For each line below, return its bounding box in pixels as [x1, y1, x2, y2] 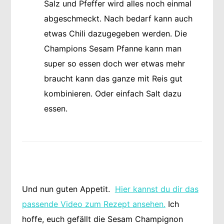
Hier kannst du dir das [114, 183, 198, 194]
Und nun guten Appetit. [21, 183, 115, 194]
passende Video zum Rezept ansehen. [21, 198, 165, 209]
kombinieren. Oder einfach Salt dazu [43, 88, 181, 99]
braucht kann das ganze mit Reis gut [43, 73, 182, 84]
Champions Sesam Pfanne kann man [43, 43, 181, 54]
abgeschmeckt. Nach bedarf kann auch [43, 13, 192, 24]
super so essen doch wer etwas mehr [43, 58, 185, 69]
